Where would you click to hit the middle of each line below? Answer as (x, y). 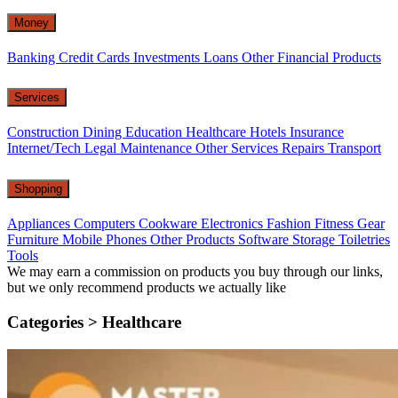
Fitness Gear (350, 224)
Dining (104, 132)
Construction (45, 132)
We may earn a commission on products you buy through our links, (195, 272)
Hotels (270, 132)
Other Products (194, 240)
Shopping (38, 189)
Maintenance (158, 148)
